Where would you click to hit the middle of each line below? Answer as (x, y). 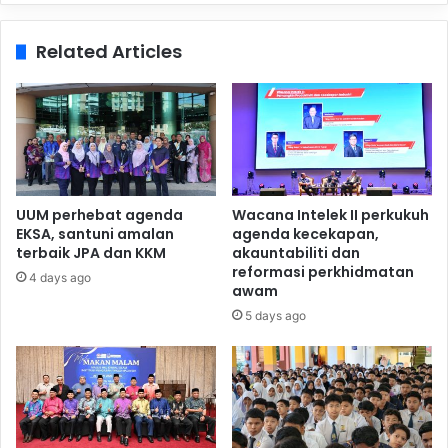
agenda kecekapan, (305, 234)
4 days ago (60, 277)
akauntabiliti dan (296, 253)
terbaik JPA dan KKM (91, 253)
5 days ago (275, 315)
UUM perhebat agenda (99, 215)
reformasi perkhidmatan (323, 272)
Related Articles (109, 52)
